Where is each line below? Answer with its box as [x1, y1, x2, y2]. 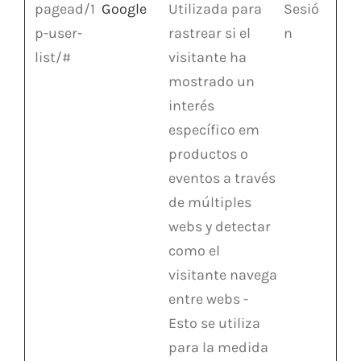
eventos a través [168, 168, 276, 187]
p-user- [35, 23, 82, 42]
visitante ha [168, 48, 247, 66]
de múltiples [168, 193, 251, 211]
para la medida [168, 338, 268, 356]
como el [168, 241, 220, 259]
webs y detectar [168, 217, 271, 235]
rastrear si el [168, 23, 251, 42]
